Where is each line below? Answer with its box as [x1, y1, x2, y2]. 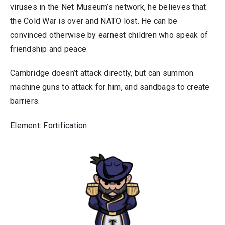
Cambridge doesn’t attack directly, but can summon [10, 68, 194, 78]
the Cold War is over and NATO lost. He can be [10, 16, 178, 26]
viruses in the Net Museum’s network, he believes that [10, 2, 206, 12]
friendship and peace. [10, 44, 88, 54]
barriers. [10, 96, 40, 106]
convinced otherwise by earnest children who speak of [10, 30, 208, 40]
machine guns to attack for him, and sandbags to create [10, 82, 210, 92]
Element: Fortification [10, 121, 87, 131]
